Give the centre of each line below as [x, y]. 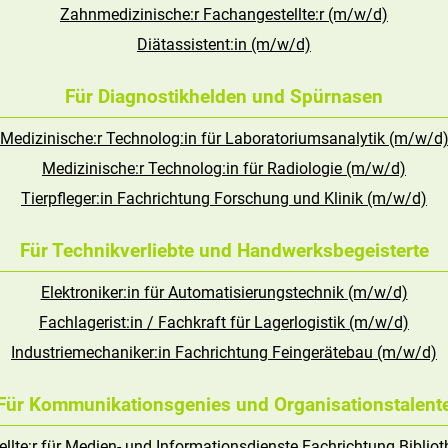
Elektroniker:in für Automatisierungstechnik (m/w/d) [224, 292]
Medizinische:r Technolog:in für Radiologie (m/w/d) [224, 168]
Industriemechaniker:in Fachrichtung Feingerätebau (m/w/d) [224, 352]
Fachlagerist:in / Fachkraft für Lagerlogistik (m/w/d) [224, 322]
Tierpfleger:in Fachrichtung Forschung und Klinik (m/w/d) [224, 198]
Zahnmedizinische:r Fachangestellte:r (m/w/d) [224, 14]
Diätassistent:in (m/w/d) [224, 44]
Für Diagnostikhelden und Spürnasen [224, 96]
